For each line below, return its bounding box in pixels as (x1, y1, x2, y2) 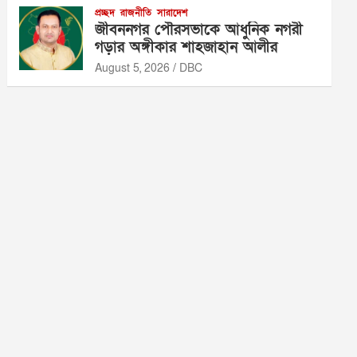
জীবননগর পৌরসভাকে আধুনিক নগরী (95, 19, 304, 40)
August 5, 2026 (95, 60, 171, 76)
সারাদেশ (157, 6, 189, 19)
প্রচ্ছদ (95, 6, 116, 19)
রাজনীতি (120, 6, 152, 19)
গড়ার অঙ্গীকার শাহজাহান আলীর (95, 37, 278, 57)
